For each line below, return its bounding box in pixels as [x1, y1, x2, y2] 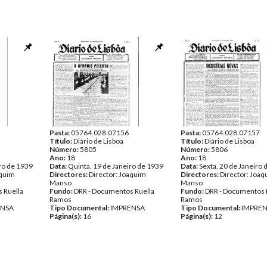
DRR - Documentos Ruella [74, 187, 154, 195]
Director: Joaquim [89, 170, 146, 179]
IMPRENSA [110, 203, 145, 212]
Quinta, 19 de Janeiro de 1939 [68, 162, 163, 170]
